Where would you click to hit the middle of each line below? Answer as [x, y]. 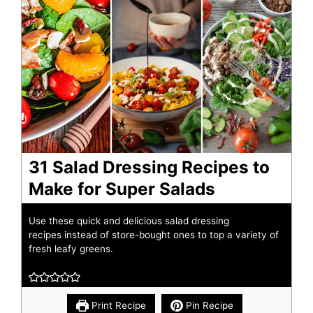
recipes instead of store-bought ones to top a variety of [154, 235]
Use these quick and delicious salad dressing [129, 221]
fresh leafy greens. [71, 249]
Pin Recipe [208, 306]
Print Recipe [117, 306]
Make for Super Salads [122, 189]
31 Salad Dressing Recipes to [149, 167]
